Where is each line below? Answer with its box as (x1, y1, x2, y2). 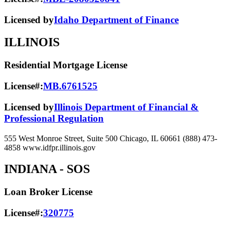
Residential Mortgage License (4, 60, 127, 71)
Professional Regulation (4, 112, 104, 124)
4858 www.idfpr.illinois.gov (4, 143, 95, 152)
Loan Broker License (4, 186, 92, 198)
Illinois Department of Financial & (54, 101, 199, 112)
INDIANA (4, 162, 56, 176)
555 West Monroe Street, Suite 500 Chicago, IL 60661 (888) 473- (4, 133, 217, 143)
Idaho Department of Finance (54, 14, 179, 25)
